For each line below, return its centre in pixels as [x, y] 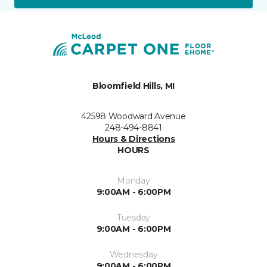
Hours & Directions [133, 139]
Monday [133, 181]
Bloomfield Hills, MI [133, 86]
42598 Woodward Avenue [133, 117]
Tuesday [133, 218]
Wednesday [133, 255]
